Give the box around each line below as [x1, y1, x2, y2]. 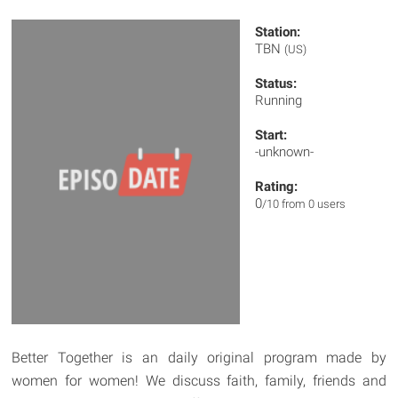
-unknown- [255, 144, 314, 160]
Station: [255, 24, 301, 40]
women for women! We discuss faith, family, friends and [12, 372, 386, 390]
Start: [255, 127, 288, 143]
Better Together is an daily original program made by [12, 349, 386, 367]
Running [255, 92, 303, 108]
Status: [255, 76, 298, 92]
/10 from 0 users [262, 197, 346, 211]
